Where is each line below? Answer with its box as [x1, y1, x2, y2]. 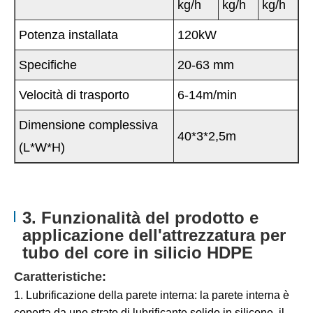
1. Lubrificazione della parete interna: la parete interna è [14, 289, 289, 302]
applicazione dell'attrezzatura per [22, 226, 286, 245]
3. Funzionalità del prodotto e [22, 208, 259, 228]
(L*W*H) [19, 140, 65, 155]
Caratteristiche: [14, 270, 106, 284]
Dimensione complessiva [19, 118, 158, 133]
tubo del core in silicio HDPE [22, 243, 253, 263]
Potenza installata [19, 28, 118, 43]
